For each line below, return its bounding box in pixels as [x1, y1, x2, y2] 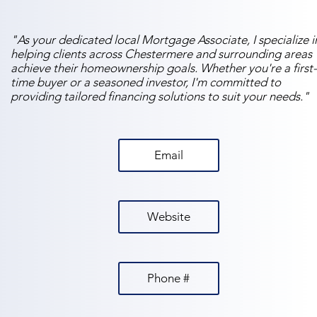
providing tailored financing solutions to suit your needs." [11, 88, 309, 103]
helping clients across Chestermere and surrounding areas [11, 46, 312, 61]
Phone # [147, 270, 190, 285]
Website [146, 209, 190, 224]
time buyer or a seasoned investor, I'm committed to [11, 74, 281, 89]
